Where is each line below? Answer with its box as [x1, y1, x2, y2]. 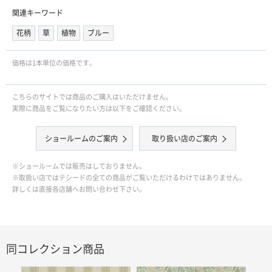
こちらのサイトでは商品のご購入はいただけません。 [12, 92, 172, 103]
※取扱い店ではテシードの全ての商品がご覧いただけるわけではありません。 [12, 172, 246, 183]
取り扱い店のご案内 [152, 133, 217, 144]
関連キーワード [12, 7, 63, 19]
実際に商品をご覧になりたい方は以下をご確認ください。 [12, 103, 186, 114]
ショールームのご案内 [45, 133, 118, 144]
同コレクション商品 [6, 240, 104, 257]
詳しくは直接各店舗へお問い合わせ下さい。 [12, 184, 146, 195]
